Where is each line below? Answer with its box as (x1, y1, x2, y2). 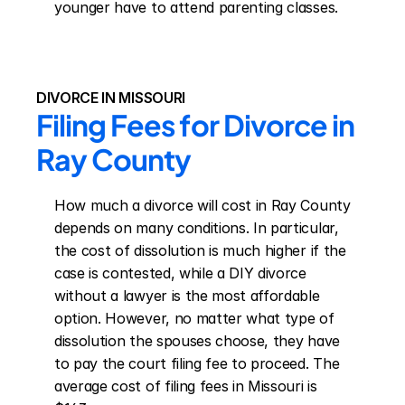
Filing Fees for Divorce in (36, 107, 355, 143)
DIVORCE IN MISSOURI (36, 89, 185, 107)
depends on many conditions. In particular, (54, 219, 339, 237)
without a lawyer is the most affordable (54, 287, 320, 305)
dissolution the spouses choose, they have (54, 332, 340, 350)
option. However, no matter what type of (54, 309, 334, 327)
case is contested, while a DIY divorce (54, 264, 306, 282)
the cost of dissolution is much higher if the (54, 241, 346, 259)
